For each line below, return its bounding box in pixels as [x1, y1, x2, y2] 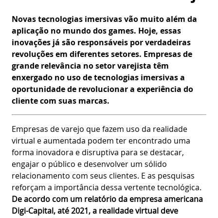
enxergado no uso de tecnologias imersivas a [12, 72, 185, 83]
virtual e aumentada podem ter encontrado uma [12, 135, 190, 146]
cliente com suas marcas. [12, 95, 109, 106]
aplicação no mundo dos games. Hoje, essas [12, 25, 181, 36]
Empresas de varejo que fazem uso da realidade [12, 123, 187, 134]
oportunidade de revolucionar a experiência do [12, 83, 193, 94]
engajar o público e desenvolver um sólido [12, 158, 167, 169]
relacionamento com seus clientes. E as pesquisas [12, 170, 195, 181]
